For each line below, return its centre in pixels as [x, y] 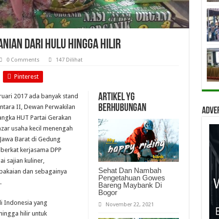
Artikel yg [116, 98]
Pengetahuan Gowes [131, 177]
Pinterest [26, 77]
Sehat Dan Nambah [130, 170]
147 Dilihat [69, 60]
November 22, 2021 [130, 204]
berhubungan [122, 108]
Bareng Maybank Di [130, 185]
